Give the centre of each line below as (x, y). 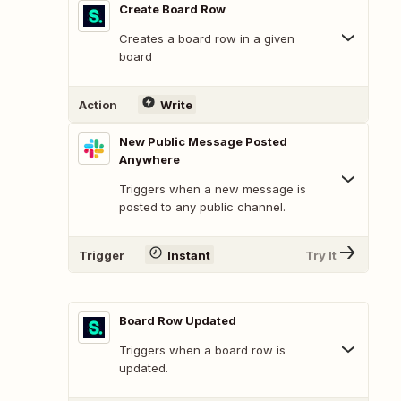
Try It (321, 255)
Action (98, 104)
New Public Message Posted (203, 142)
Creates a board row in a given (207, 39)
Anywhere (149, 160)
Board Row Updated (178, 321)
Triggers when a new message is (213, 189)
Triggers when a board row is (202, 350)
